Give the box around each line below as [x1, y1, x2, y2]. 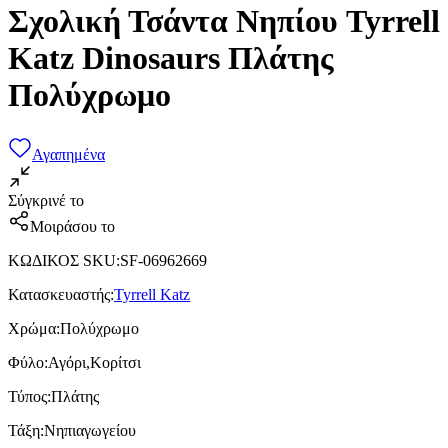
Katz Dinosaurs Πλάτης [8, 40, 334, 77]
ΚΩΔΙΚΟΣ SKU [8, 251, 116, 269]
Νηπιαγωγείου [44, 421, 136, 439]
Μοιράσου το [30, 217, 115, 235]
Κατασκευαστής [8, 285, 110, 303]
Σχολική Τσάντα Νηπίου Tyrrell [8, 3, 440, 40]
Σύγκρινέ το [8, 191, 84, 209]
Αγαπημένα [32, 145, 105, 163]
